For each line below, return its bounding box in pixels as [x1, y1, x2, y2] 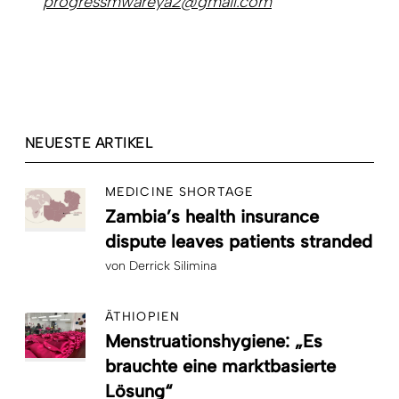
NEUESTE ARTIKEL [25, 134, 153, 151]
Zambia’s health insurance [105, 205, 319, 227]
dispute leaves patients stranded [105, 230, 372, 252]
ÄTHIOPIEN [105, 308, 181, 324]
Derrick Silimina [129, 257, 216, 273]
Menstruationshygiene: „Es [105, 330, 322, 352]
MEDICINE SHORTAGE [105, 183, 255, 199]
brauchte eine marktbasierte [105, 354, 336, 377]
